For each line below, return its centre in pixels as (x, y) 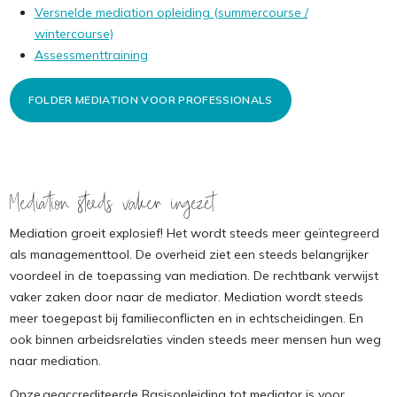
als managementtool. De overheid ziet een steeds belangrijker (189, 254)
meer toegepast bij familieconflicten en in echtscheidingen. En (186, 318)
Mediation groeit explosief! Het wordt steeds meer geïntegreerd (194, 233)
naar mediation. (55, 361)
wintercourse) (74, 34)
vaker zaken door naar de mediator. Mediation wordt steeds (186, 297)
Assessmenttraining (91, 55)
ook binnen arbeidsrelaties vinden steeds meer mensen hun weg (195, 339)
